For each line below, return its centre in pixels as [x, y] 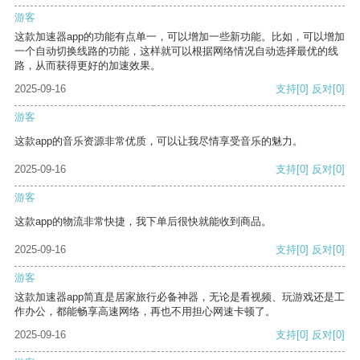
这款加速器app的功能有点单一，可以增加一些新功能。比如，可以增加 [180, 37]
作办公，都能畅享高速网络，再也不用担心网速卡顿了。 [145, 312]
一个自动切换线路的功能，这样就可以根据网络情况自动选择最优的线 [176, 51]
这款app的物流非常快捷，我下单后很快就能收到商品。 [143, 222]
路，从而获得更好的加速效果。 [88, 66]
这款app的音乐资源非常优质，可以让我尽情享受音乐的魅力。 [159, 141]
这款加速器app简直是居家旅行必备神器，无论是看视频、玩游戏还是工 [180, 297]
